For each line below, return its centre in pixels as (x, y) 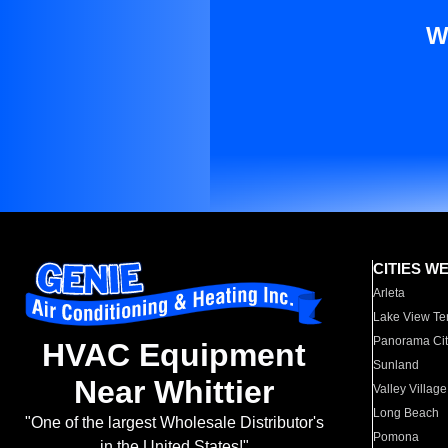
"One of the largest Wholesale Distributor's (174, 423)
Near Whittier (174, 392)
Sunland (396, 365)
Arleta (389, 293)
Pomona (396, 437)
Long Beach (406, 413)
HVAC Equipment (174, 355)
